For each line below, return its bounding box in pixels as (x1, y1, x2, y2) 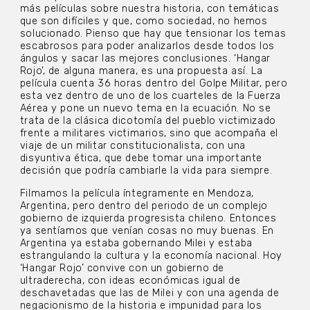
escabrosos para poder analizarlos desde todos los (19, 40, 275, 53)
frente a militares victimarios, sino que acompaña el (19, 127, 278, 140)
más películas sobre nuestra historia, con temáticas (19, 3, 280, 15)
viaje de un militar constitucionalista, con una (19, 140, 246, 152)
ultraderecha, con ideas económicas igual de (19, 274, 241, 286)
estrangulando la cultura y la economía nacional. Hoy (19, 249, 282, 262)
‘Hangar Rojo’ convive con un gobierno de (19, 262, 224, 274)
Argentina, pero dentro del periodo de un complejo (19, 199, 268, 212)
